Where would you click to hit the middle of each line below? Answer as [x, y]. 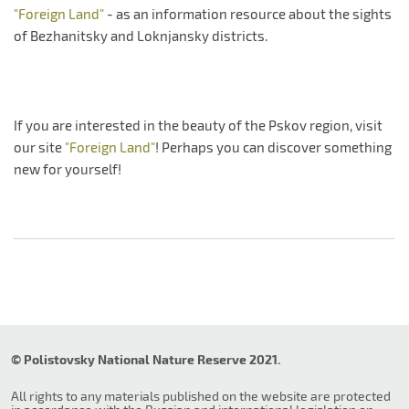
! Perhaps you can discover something [273, 147]
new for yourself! [68, 169]
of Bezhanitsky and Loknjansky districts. [141, 36]
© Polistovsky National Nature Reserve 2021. [146, 360]
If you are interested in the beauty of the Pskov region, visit [198, 126]
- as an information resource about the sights [248, 14]
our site [39, 147]
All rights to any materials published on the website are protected [201, 396]
